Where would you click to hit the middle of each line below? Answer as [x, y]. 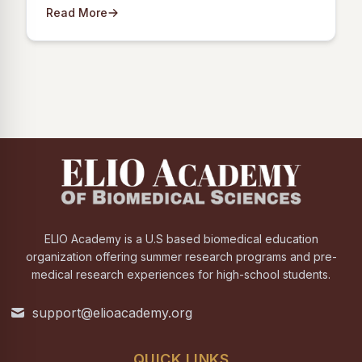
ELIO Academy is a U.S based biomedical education [181, 239]
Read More [77, 12]
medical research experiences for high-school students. [181, 274]
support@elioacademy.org [112, 313]
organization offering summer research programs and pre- [181, 257]
